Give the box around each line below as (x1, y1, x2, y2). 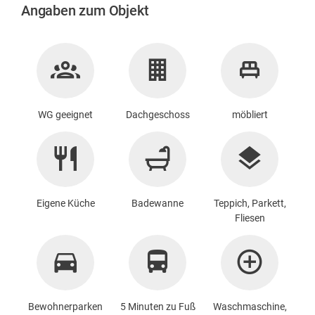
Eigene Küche (36, 197, 95, 209)
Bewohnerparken (28, 300, 103, 312)
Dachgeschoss (125, 108, 190, 120)
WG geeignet (38, 108, 93, 120)
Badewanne (131, 197, 184, 209)
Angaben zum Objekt (21, 1, 149, 19)
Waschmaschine (212, 300, 285, 312)
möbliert (231, 108, 268, 120)
